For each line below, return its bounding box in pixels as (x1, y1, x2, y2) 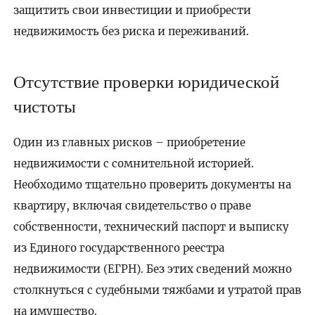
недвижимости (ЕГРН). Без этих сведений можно (13, 262, 292, 276)
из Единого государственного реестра (13, 241, 224, 255)
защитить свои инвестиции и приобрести (13, 3, 251, 17)
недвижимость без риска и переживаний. (13, 24, 249, 38)
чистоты (13, 93, 76, 117)
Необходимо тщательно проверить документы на (13, 178, 291, 192)
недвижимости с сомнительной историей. (13, 157, 254, 171)
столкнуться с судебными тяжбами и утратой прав (13, 283, 302, 297)
